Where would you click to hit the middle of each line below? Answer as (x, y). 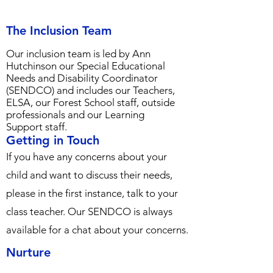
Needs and (32, 78)
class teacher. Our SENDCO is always (89, 211)
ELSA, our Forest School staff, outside (90, 102)
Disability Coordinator (108, 78)
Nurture (28, 252)
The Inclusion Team (59, 30)
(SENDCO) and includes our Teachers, (90, 90)
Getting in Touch (53, 140)
